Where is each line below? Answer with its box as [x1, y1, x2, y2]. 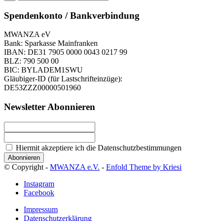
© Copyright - [4, 162, 50, 171]
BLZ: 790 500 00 [4, 57, 59, 66]
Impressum [24, 205, 58, 214]
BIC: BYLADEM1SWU [4, 66, 83, 74]
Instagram [24, 179, 54, 188]
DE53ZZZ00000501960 [4, 83, 81, 92]
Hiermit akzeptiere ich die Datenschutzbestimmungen [14, 143, 182, 152]
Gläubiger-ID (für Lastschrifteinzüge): [4, 74, 122, 83]
